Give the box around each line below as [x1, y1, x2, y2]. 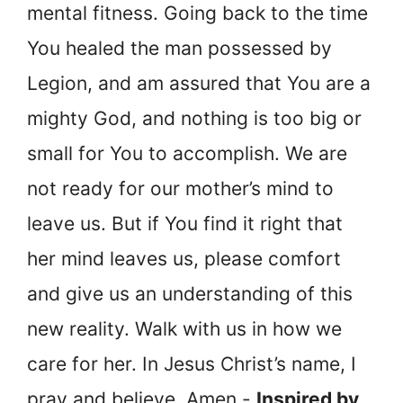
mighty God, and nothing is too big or [27, 106, 362, 130]
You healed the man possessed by [27, 36, 332, 59]
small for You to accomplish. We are [27, 141, 347, 165]
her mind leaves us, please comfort [27, 246, 341, 270]
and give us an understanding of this [27, 282, 353, 305]
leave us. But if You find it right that [27, 211, 343, 235]
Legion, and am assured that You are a [27, 71, 371, 94]
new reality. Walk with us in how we [27, 317, 342, 340]
